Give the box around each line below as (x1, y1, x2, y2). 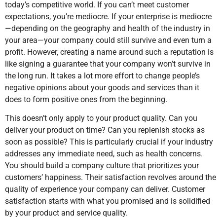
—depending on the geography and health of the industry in (5, 23, 210, 33)
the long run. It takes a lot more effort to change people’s (5, 71, 200, 80)
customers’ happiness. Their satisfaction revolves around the (5, 173, 216, 183)
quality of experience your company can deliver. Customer (5, 184, 205, 194)
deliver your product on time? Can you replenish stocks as (5, 125, 205, 135)
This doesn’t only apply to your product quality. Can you (5, 113, 197, 123)
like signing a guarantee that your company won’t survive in (5, 59, 211, 69)
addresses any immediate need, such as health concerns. (5, 149, 203, 159)
